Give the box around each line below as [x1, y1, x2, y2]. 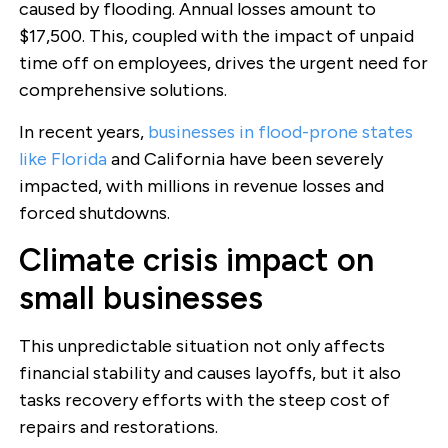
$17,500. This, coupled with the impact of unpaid [18, 25, 414, 48]
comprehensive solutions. [18, 79, 227, 102]
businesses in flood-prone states [147, 120, 413, 143]
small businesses [18, 279, 263, 318]
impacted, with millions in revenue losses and [18, 174, 384, 197]
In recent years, [18, 120, 148, 143]
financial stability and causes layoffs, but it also [18, 362, 401, 385]
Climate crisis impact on [18, 241, 374, 280]
